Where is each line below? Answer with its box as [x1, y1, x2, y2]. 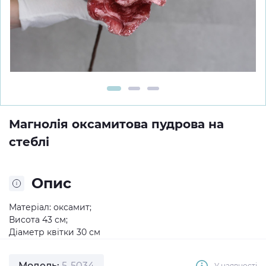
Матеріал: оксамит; [9, 202, 91, 213]
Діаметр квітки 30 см [9, 227, 100, 237]
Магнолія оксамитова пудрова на [9, 117, 224, 131]
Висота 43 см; [9, 214, 68, 225]
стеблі [9, 135, 49, 149]
